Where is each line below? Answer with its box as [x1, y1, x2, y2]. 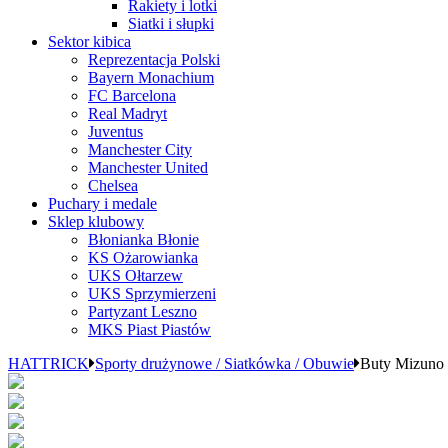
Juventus [88, 123, 143, 140]
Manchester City [88, 141, 192, 158]
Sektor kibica [48, 33, 131, 50]
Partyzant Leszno [88, 303, 197, 320]
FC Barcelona [88, 87, 176, 104]
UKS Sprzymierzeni [88, 285, 216, 302]
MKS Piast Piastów [88, 321, 211, 338]
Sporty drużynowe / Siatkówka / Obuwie [95, 355, 354, 372]
